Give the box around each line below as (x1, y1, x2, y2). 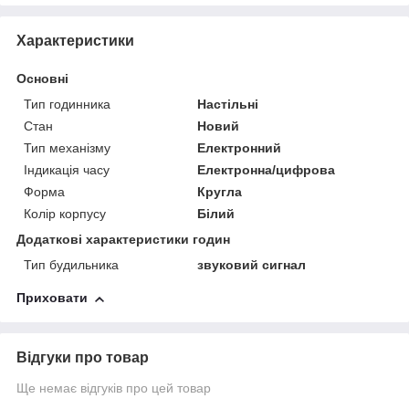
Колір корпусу (24, 206, 106, 222)
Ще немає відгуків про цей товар (16, 381, 211, 396)
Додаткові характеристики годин (16, 232, 230, 247)
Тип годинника (24, 97, 110, 112)
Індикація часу (24, 163, 110, 178)
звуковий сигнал (197, 257, 307, 273)
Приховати (16, 290, 88, 306)
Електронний (197, 141, 282, 156)
